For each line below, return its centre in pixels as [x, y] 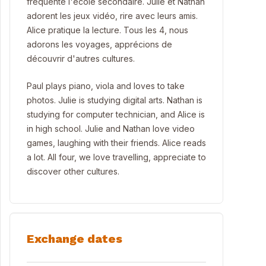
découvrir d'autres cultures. [81, 58]
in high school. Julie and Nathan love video [111, 129]
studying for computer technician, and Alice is [116, 114]
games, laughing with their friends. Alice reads [116, 143]
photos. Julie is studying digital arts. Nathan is [115, 100]
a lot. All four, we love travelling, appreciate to [116, 157]
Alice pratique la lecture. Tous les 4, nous [107, 30]
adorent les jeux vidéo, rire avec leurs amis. [112, 16]
